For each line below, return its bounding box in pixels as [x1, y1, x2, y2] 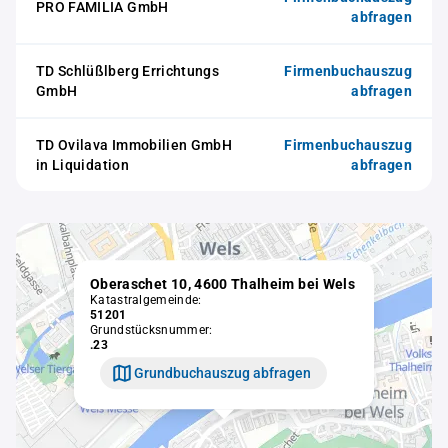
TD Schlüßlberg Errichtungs [36, 63, 220, 79]
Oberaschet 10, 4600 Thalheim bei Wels [90, 276, 355, 293]
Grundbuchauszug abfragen [134, 364, 311, 381]
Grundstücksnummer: [90, 323, 213, 338]
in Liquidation [36, 157, 129, 173]
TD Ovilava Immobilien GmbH [36, 137, 233, 153]
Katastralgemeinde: [90, 293, 202, 308]
